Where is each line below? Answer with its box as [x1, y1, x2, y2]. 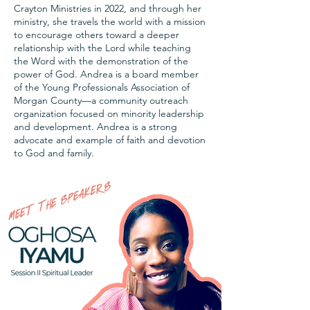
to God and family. [14, 146, 97, 159]
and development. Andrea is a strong [14, 120, 177, 133]
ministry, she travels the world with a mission [14, 15, 206, 28]
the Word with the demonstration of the [14, 54, 188, 67]
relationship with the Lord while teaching [14, 41, 191, 54]
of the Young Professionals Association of [14, 80, 190, 93]
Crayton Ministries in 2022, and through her [14, 1, 201, 15]
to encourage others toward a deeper [14, 28, 179, 41]
